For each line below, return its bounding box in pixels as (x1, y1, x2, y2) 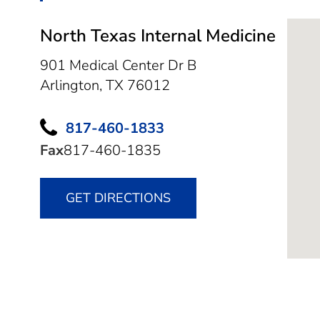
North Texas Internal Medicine (40, 24, 276, 47)
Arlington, (40, 75, 106, 95)
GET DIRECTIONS (66, 189, 171, 207)
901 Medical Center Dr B (40, 55, 196, 75)
